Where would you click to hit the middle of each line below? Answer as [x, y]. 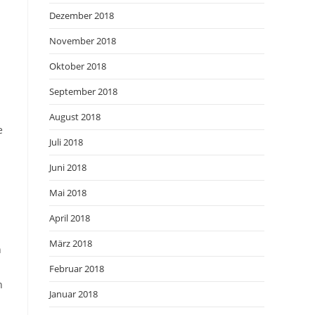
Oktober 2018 [78, 66]
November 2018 [83, 41]
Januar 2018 [73, 294]
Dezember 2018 [82, 15]
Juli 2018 [66, 142]
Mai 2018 [68, 193]
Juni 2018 [68, 167]
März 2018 [71, 243]
